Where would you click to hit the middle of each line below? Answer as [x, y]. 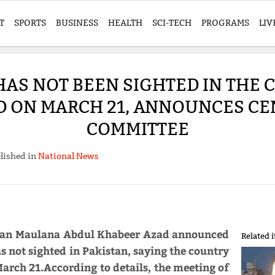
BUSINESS [77, 23]
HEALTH [125, 23]
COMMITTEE [137, 129]
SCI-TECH [172, 23]
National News [68, 156]
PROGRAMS [225, 23]
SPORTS [30, 23]
